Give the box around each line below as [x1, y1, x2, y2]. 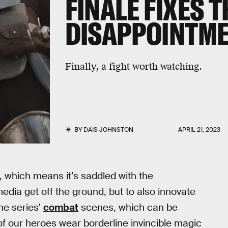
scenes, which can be [78, 201, 178, 214]
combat [43, 201, 78, 214]
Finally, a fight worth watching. [65, 61, 202, 73]
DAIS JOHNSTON [83, 126, 133, 134]
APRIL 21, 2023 [178, 126, 221, 134]
